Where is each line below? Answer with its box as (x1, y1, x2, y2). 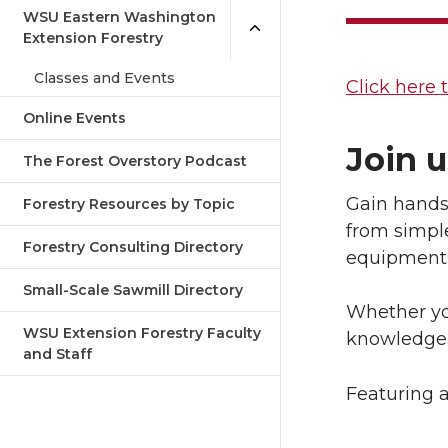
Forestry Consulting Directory (23, 238, 243, 256)
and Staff (23, 345, 92, 363)
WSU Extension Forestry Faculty (23, 324, 261, 342)
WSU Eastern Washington (23, 8, 216, 26)
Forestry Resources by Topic (23, 195, 235, 213)
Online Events (23, 109, 126, 127)
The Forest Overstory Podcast (23, 152, 247, 170)
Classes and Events (34, 69, 175, 87)
